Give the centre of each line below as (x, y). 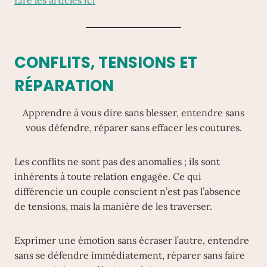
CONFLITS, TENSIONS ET (106, 63)
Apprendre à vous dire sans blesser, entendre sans (133, 113)
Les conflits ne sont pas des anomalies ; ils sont (117, 162)
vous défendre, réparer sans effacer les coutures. (133, 128)
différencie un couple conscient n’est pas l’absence (128, 191)
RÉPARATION (64, 86)
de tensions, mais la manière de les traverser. (113, 206)
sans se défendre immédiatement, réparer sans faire (130, 255)
